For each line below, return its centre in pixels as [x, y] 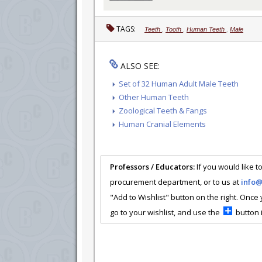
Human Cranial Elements [162, 124]
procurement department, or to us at [175, 182]
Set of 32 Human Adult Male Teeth [179, 83]
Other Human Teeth [154, 97]
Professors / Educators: [152, 166]
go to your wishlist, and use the [167, 212]
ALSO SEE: [139, 65]
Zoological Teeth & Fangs [163, 110]
